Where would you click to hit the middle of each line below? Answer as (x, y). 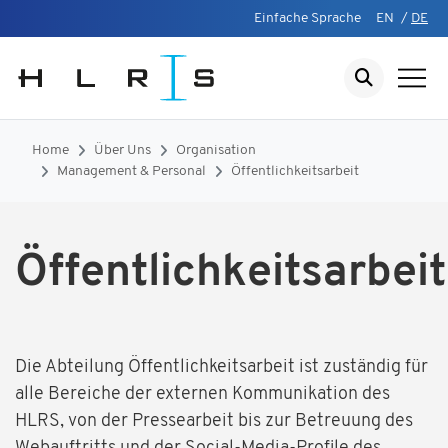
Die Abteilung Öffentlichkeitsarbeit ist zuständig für (221, 367)
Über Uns (122, 150)
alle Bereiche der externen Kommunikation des (202, 394)
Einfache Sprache (307, 18)
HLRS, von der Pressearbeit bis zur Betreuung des (214, 421)
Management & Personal (131, 171)
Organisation (216, 150)
